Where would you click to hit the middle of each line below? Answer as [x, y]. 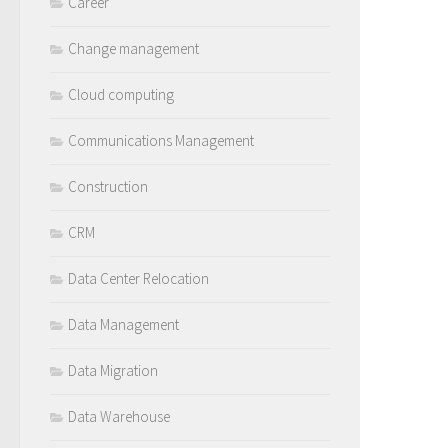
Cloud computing [121, 94]
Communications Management [161, 140]
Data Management [123, 324]
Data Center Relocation [138, 278]
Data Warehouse [119, 416]
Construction [108, 186]
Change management [133, 48]
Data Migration [113, 370]
